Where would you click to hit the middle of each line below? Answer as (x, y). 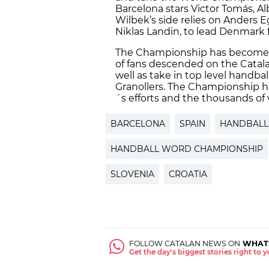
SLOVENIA (132, 174)
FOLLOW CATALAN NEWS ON (185, 243)
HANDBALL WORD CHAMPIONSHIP (187, 149)
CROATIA (188, 174)
